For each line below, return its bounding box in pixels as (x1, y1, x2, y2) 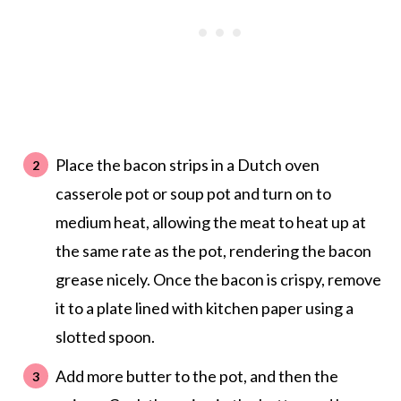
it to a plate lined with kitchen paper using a (55, 298, 354, 319)
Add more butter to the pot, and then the (55, 366, 338, 387)
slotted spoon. (55, 327, 155, 347)
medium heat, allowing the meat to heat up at (55, 212, 366, 233)
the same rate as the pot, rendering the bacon (55, 241, 371, 261)
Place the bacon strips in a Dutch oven (55, 155, 320, 175)
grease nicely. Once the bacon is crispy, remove (55, 269, 381, 290)
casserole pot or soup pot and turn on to (55, 183, 331, 204)
